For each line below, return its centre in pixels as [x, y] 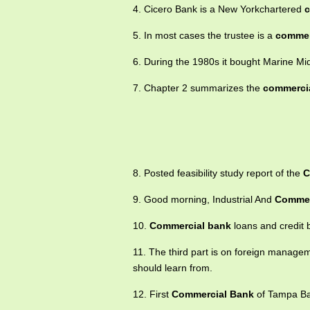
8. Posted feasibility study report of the [218, 173]
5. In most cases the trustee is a [204, 35]
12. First [152, 294]
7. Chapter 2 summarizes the [198, 88]
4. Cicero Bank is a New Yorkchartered [219, 9]
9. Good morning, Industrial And [204, 199]
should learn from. [173, 268]
